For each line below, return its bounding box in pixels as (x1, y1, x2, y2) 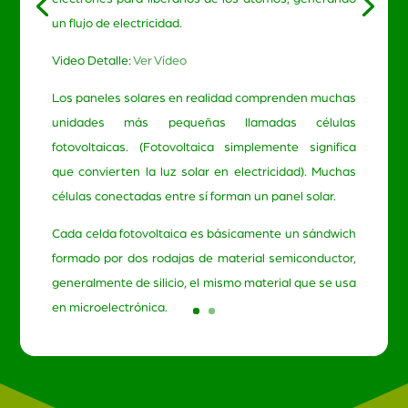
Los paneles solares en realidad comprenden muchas (52, 91, 356, 105)
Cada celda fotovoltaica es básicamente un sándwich (52, 227, 356, 240)
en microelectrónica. (52, 301, 168, 314)
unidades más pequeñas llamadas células (52, 116, 356, 129)
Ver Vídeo (133, 54, 187, 67)
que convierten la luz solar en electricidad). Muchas (52, 165, 356, 178)
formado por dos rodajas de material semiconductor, (52, 251, 356, 265)
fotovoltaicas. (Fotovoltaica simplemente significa (52, 140, 356, 154)
